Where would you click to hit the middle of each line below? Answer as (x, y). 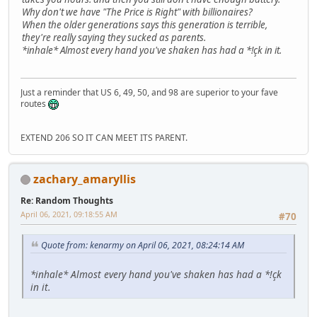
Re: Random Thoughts (67, 200)
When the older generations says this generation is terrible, (145, 25)
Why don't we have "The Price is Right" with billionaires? (137, 12)
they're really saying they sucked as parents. (114, 38)
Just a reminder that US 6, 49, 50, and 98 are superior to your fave (149, 92)
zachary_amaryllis (85, 179)
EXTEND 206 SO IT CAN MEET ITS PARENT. (104, 137)
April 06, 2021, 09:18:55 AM (69, 214)
